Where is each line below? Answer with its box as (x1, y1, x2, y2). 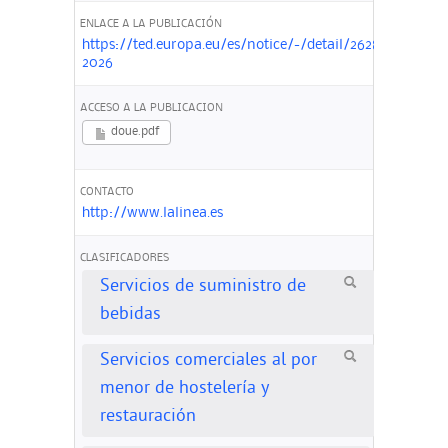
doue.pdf (107, 126, 159, 138)
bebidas (99, 305, 161, 327)
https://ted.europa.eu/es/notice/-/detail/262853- (81, 37, 400, 52)
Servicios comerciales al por (99, 351, 317, 373)
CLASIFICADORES (80, 253, 169, 264)
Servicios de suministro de (99, 277, 306, 299)
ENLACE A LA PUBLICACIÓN (80, 19, 222, 30)
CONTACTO (80, 187, 134, 198)
